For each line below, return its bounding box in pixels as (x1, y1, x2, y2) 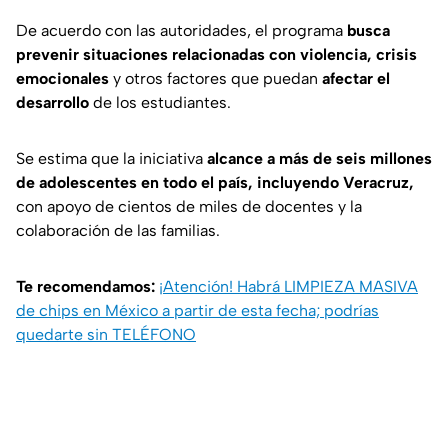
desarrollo (16, 93, 89, 113)
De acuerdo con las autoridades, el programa (16, 21, 347, 41)
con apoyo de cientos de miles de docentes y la (16, 197, 362, 217)
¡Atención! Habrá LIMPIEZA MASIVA (159, 277, 418, 297)
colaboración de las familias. (16, 221, 220, 241)
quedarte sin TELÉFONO (16, 325, 196, 345)
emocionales (16, 69, 109, 89)
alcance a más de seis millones (207, 149, 432, 169)
